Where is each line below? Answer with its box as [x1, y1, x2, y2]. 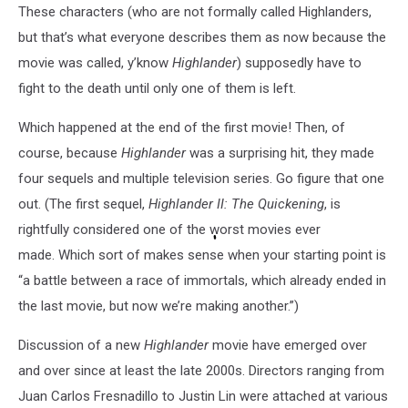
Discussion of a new [18, 336, 144, 353]
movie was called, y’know [18, 54, 172, 71]
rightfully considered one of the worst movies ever [18, 220, 321, 238]
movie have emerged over [212, 336, 367, 353]
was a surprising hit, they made [189, 144, 374, 161]
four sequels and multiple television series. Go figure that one [18, 169, 384, 187]
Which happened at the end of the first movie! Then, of [18, 118, 345, 136]
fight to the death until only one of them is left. [18, 79, 296, 97]
